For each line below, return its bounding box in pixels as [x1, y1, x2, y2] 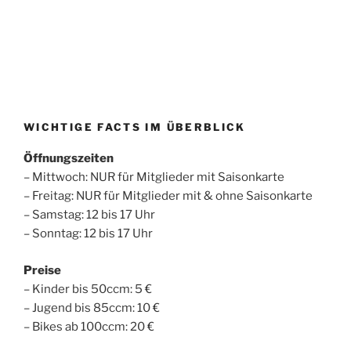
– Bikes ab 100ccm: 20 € [24, 319, 154, 334]
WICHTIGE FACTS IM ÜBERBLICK [24, 120, 246, 133]
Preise [24, 262, 61, 277]
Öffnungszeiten [24, 151, 114, 166]
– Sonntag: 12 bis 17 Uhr [24, 226, 153, 241]
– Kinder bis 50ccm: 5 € [24, 281, 152, 296]
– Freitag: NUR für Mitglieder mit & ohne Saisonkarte [24, 189, 313, 204]
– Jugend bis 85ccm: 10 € [24, 300, 160, 315]
